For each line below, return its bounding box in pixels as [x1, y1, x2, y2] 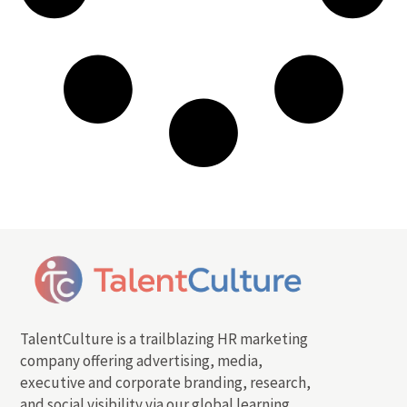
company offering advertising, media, [20, 350, 263, 371]
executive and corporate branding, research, [20, 372, 312, 392]
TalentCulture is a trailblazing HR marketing [20, 328, 309, 349]
